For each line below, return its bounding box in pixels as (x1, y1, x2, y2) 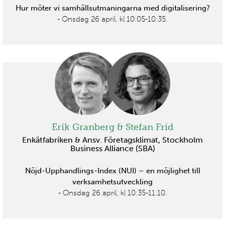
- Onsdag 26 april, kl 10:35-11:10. (58, 188, 167, 197)
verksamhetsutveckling (72, 177, 153, 186)
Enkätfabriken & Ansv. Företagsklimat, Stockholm (22, 135, 203, 145)
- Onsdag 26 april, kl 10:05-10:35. (57, 14, 168, 24)
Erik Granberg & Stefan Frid (52, 121, 173, 133)
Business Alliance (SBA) (70, 143, 155, 153)
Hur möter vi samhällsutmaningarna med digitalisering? (15, 3, 210, 13)
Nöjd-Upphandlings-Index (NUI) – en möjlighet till (25, 166, 200, 175)
